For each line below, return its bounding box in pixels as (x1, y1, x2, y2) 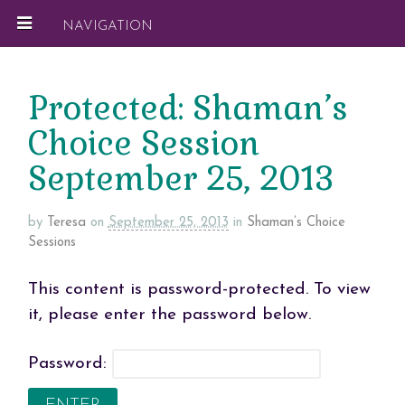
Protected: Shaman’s (27, 87, 348, 129)
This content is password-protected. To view (27, 280, 371, 298)
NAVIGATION (62, 19, 153, 33)
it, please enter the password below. (27, 306, 311, 324)
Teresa (46, 215, 86, 230)
